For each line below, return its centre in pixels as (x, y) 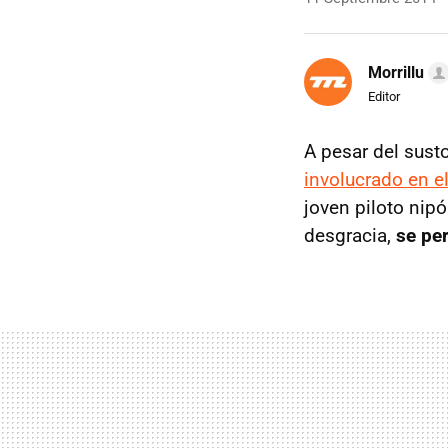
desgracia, (350, 235)
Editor (384, 96)
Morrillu (396, 72)
